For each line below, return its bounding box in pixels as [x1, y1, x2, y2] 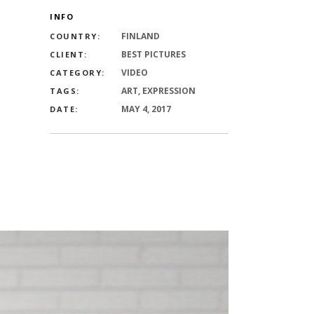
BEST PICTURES [121, 48, 186, 60]
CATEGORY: [50, 67, 105, 78]
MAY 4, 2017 [121, 103, 171, 115]
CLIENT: [50, 49, 88, 60]
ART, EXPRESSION [121, 85, 196, 97]
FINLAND [121, 30, 160, 42]
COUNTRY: [50, 31, 100, 41]
